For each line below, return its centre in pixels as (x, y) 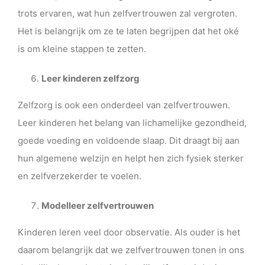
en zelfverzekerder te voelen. (80, 176)
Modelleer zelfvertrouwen (98, 205)
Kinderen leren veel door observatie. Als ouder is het (129, 232)
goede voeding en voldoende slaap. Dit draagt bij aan (129, 140)
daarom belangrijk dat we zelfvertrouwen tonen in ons (131, 250)
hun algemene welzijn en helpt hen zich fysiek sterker (131, 158)
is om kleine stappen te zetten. (82, 49)
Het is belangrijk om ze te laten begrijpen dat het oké (128, 31)
